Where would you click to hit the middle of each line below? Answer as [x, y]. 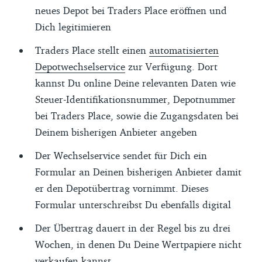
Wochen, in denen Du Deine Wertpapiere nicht [138, 244]
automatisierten [184, 50]
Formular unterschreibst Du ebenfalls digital [133, 204]
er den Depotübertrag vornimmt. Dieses [122, 188]
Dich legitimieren [73, 26]
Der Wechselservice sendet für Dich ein [121, 155]
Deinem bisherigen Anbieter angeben [116, 132]
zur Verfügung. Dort [171, 66]
